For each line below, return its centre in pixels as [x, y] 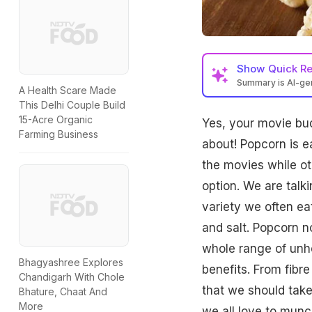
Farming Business [58, 134]
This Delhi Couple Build [72, 105]
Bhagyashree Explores [71, 263]
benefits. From [243, 269]
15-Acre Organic [56, 120]
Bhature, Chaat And [63, 292]
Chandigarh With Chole [72, 277]
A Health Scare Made [68, 91]
